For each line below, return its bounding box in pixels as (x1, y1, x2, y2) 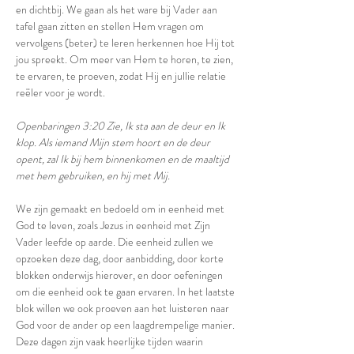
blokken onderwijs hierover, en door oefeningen (16, 267, 225, 283)
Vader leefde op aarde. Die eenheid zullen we (16, 234, 216, 250)
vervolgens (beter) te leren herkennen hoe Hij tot (16, 35, 237, 51)
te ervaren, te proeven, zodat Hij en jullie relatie (16, 68, 228, 84)
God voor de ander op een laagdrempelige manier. (16, 317, 237, 333)
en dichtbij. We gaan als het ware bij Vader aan (16, 2, 220, 17)
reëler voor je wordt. (16, 85, 107, 100)
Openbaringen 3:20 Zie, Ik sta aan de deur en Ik (16, 118, 228, 134)
